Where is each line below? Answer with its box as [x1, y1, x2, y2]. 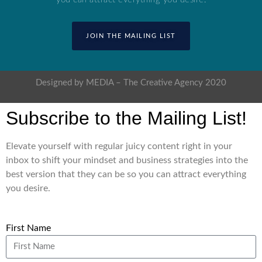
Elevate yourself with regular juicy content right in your [6, 141, 232, 151]
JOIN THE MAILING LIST [86, 33, 176, 40]
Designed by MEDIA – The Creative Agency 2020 [36, 78, 226, 88]
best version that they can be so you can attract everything [6, 169, 246, 179]
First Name [6, 223, 51, 233]
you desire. [6, 183, 50, 193]
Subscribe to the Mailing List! [6, 107, 247, 129]
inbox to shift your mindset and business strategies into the [6, 155, 248, 165]
